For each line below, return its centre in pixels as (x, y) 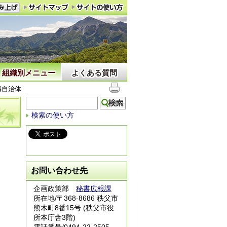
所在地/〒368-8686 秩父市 (76, 198)
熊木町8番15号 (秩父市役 (74, 208)
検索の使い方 (53, 115)
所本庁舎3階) (54, 217)
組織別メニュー (28, 73)
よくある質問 (94, 73)
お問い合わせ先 (59, 171)
